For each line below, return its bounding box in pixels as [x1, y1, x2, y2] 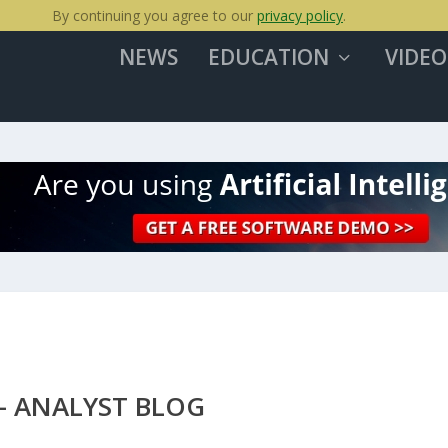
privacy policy [257, 6, 343, 25]
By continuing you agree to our [52, 6, 257, 25]
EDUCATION [207, 43, 329, 71]
